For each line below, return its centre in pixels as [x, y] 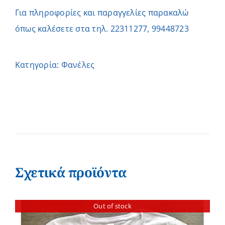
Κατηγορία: [38, 65]
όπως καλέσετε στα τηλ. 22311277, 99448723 [102, 29]
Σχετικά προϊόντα [71, 173]
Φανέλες [78, 65]
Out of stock [113, 206]
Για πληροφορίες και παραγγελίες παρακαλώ [102, 13]
